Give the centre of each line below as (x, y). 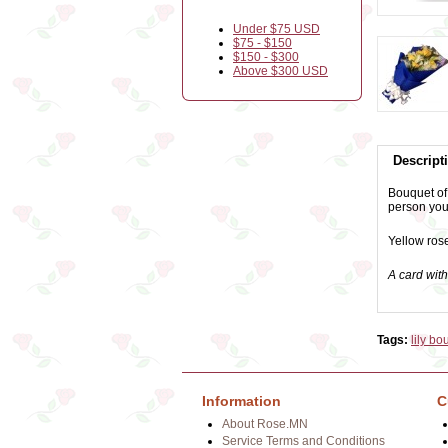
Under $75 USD (276, 29)
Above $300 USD (280, 71)
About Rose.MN (265, 424)
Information (241, 401)
